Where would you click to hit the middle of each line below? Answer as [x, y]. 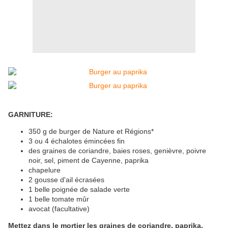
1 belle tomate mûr [59, 199]
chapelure [45, 170]
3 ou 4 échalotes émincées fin [77, 141]
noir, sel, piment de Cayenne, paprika [89, 161]
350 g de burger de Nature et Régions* [91, 132]
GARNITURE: [31, 115]
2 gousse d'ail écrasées [66, 180]
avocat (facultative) [59, 209]
